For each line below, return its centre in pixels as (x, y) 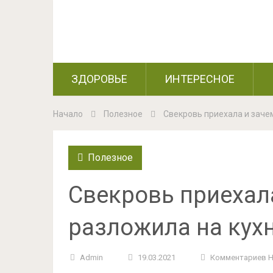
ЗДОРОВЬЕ (99, 79)
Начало (68, 114)
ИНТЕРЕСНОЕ (200, 79)
